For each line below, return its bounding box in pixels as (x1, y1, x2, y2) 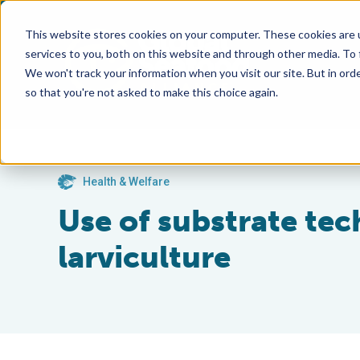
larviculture (58, 239, 231, 276)
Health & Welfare (83, 175, 170, 188)
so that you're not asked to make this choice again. (24, 84, 278, 99)
